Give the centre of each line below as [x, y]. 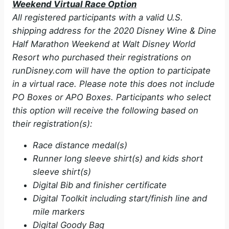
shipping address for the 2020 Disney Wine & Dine [114, 30]
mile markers [59, 212]
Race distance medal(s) [80, 145]
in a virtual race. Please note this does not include [113, 84]
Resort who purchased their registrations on [102, 57]
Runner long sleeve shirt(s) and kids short [118, 159]
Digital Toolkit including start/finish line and [120, 199]
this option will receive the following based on [105, 110]
